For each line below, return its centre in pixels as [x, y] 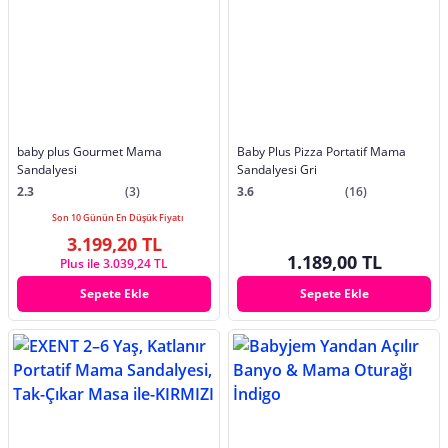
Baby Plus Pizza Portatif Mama [321, 151]
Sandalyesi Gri [277, 169]
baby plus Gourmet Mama [89, 151]
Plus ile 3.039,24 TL [114, 263]
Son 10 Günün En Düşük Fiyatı [118, 217]
